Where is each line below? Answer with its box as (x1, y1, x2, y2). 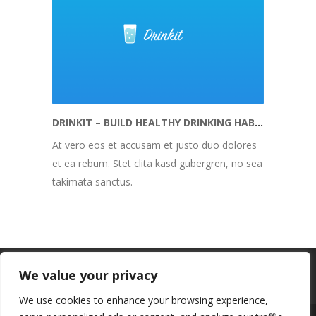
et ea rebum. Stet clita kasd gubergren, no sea (52, 157, 262, 170)
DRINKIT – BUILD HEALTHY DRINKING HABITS (255, 116, 263, 129)
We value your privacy (19, 267, 157, 284)
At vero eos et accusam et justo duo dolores (52, 138, 257, 152)
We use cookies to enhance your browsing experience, (19, 293, 268, 307)
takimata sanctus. (52, 175, 133, 188)
